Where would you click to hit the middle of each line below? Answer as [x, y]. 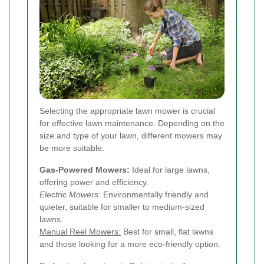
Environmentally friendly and [155, 195]
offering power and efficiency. [94, 182]
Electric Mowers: [70, 195]
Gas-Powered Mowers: [85, 170]
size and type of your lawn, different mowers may [131, 136]
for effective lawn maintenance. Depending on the [132, 123]
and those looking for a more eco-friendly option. [130, 244]
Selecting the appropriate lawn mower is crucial [127, 111]
